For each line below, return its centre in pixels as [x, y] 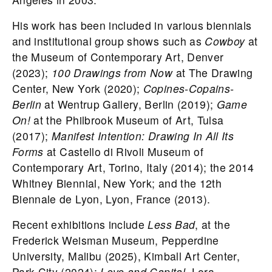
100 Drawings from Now [112, 73]
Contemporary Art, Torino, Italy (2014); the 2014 [133, 168]
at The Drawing [213, 73]
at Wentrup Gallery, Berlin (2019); [129, 104]
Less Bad [172, 225]
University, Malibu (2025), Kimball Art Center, [126, 256]
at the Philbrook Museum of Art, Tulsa [127, 120]
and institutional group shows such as [109, 41]
